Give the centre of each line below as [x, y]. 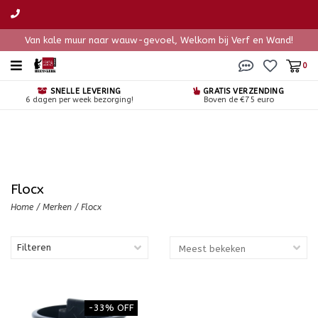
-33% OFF [111, 308]
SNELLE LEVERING [84, 91]
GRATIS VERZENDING [242, 91]
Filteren [34, 247]
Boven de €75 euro [238, 100]
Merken [57, 207]
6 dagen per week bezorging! [79, 100]
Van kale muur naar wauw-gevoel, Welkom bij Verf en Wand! [159, 40]
